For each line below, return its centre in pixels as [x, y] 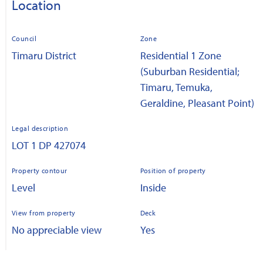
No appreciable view [57, 230]
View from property [44, 213]
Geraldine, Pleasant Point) [197, 103]
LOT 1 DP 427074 [49, 145]
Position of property [173, 170]
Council [24, 38]
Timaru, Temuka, [176, 87]
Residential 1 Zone [181, 55]
